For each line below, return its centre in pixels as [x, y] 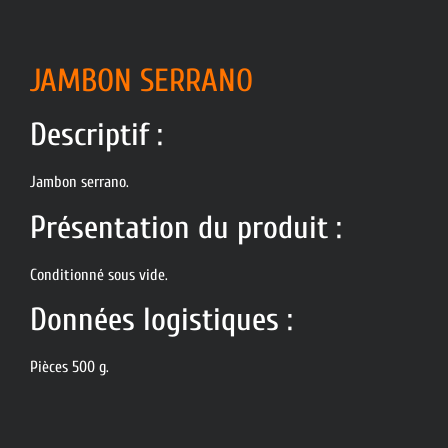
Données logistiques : [161, 320]
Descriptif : [96, 135]
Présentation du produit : [186, 227]
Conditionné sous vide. [99, 274]
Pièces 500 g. [69, 367]
